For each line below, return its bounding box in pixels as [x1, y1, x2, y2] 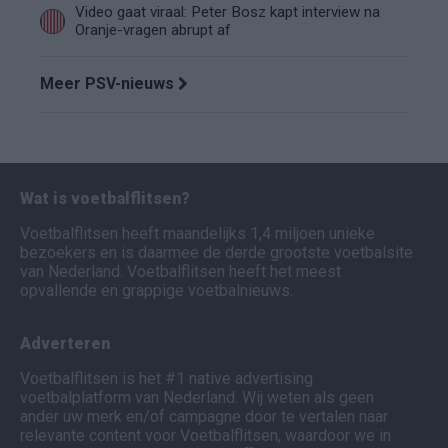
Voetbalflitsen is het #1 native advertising [20, 369, 313, 389]
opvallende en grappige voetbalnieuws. [20, 281, 293, 301]
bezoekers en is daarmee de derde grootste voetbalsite [20, 243, 413, 263]
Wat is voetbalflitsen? [20, 189, 190, 209]
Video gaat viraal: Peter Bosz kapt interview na [75, 3, 380, 22]
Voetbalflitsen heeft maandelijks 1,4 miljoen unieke [20, 224, 375, 244]
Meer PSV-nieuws [40, 74, 178, 94]
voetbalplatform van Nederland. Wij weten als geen [20, 388, 374, 408]
